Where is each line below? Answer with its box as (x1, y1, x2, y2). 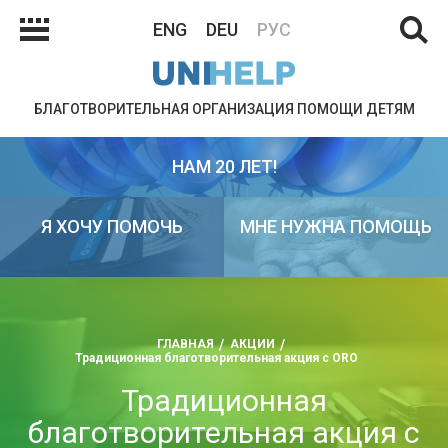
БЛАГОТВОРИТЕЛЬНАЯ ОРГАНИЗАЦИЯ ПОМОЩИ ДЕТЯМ (33, 101, 415, 117)
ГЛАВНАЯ (157, 337, 214, 351)
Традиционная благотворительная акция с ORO (74, 351, 358, 365)
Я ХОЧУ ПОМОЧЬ (41, 216, 183, 237)
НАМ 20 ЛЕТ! (171, 156, 277, 177)
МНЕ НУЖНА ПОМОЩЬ (240, 216, 432, 237)
